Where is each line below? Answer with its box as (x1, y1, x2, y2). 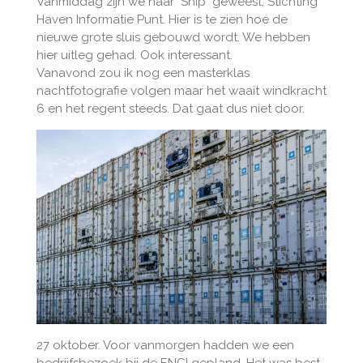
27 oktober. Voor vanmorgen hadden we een (36, 337, 294, 352)
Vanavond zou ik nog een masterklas (36, 66, 250, 81)
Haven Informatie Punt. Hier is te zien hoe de (36, 12, 288, 28)
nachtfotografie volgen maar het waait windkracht (36, 83, 327, 99)
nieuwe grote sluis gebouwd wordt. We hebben (36, 30, 310, 45)
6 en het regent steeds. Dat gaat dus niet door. (36, 101, 305, 117)
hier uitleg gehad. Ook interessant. (36, 48, 233, 63)
